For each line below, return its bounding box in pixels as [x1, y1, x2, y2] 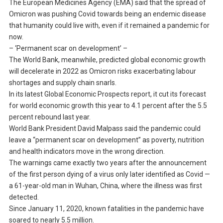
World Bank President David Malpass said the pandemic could [8, 124, 201, 133]
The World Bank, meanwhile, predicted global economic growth [8, 56, 206, 64]
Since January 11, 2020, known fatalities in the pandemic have [8, 205, 204, 213]
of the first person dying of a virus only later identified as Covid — [8, 170, 210, 179]
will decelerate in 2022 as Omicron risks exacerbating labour [8, 67, 196, 76]
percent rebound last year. [8, 113, 91, 121]
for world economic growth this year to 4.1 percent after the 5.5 [8, 102, 207, 110]
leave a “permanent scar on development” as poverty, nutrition [8, 136, 204, 144]
